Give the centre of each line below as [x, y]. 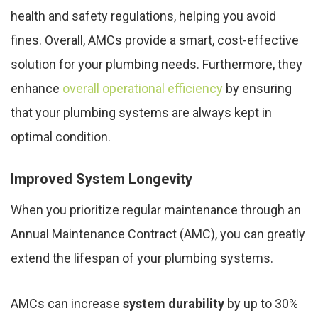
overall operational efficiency [143, 89]
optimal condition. [61, 137]
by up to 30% [261, 304]
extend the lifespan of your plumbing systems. [142, 258]
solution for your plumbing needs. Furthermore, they [157, 65]
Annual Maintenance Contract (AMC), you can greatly [158, 234]
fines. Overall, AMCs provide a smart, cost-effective [155, 40]
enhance [37, 89]
